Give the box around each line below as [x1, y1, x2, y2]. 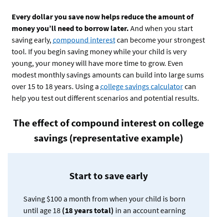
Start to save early [69, 169, 148, 182]
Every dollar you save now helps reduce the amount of [12, 11, 193, 21]
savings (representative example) [34, 131, 183, 144]
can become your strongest [115, 34, 205, 45]
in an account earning [114, 205, 186, 215]
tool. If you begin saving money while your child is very [12, 46, 186, 56]
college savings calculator [100, 81, 183, 91]
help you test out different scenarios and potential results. [12, 93, 199, 103]
